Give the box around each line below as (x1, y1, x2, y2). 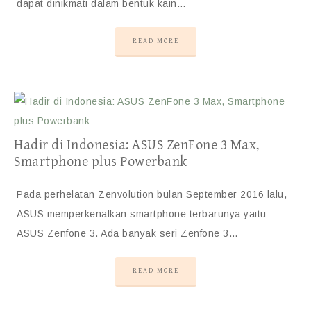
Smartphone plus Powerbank (14, 154, 187, 170)
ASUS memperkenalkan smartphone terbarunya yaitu (17, 208, 267, 219)
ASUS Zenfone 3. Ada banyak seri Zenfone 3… (17, 228, 238, 239)
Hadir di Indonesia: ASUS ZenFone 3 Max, (14, 137, 260, 153)
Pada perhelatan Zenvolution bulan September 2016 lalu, (17, 189, 287, 200)
